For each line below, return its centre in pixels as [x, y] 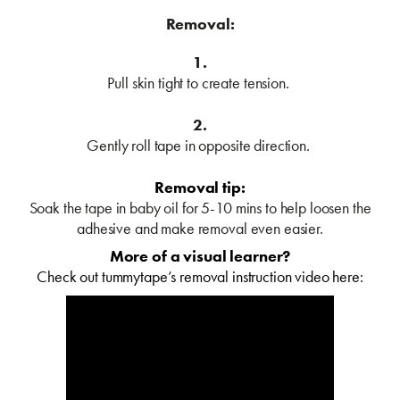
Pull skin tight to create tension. [200, 82]
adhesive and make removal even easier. [200, 228]
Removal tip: [200, 187]
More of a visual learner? [200, 255]
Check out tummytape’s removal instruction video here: [200, 276]
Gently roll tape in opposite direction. [200, 145]
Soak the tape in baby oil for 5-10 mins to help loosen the [200, 207]
